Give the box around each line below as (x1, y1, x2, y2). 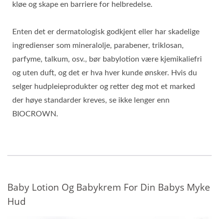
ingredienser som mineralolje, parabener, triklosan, (12, 42, 184, 49)
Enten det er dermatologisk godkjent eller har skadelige (12, 28, 199, 36)
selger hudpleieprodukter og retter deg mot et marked (12, 83, 195, 90)
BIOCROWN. (12, 110, 58, 118)
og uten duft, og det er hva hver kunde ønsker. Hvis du (12, 69, 197, 77)
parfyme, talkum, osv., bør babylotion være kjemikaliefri (12, 55, 202, 63)
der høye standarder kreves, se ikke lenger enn (12, 96, 170, 104)
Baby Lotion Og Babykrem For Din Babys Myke (7, 181, 210, 194)
